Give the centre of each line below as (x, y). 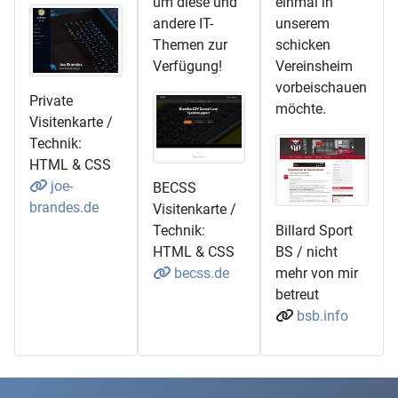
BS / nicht (307, 251)
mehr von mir (317, 273)
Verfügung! (187, 67)
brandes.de (64, 207)
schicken (303, 45)
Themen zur (190, 45)
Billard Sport (314, 230)
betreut (298, 294)
